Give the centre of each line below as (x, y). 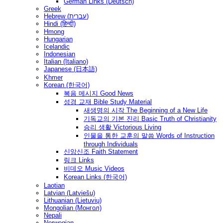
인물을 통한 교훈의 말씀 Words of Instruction (149, 136)
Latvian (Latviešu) (69, 193)
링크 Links (79, 160)
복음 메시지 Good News (99, 94)
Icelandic (57, 47)
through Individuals (111, 144)
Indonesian (59, 54)
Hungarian (58, 39)
